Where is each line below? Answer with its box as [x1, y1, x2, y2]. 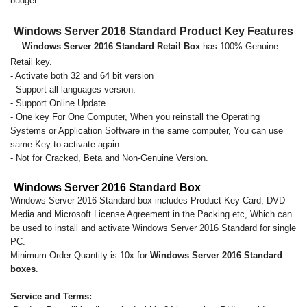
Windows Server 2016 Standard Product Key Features [14, 25, 293, 37]
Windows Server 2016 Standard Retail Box [22, 41, 200, 51]
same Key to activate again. [10, 139, 122, 149]
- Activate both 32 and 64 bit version [10, 71, 153, 81]
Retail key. [10, 57, 52, 67]
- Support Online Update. [10, 98, 108, 108]
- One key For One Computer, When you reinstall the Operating [10, 112, 260, 122]
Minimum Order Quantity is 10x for [10, 250, 150, 260]
